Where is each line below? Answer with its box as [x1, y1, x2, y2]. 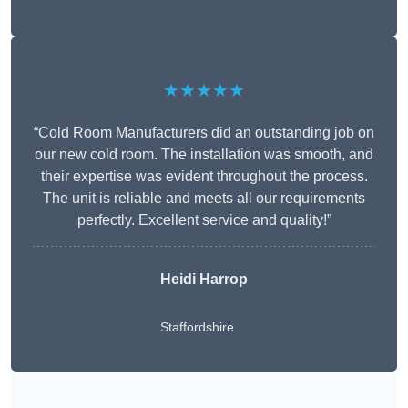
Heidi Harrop [160, 271, 248, 288]
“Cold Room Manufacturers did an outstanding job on [34, 125, 374, 141]
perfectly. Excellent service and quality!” [76, 212, 331, 229]
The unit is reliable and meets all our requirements [43, 190, 365, 207]
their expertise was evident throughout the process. [40, 168, 368, 185]
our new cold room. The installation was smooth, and [35, 147, 373, 163]
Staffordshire [160, 320, 234, 335]
